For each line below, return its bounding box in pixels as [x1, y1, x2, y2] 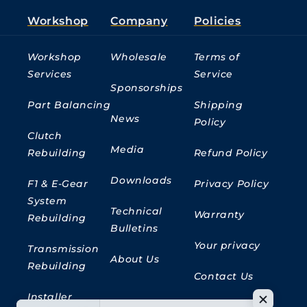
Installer [27, 291, 73, 304]
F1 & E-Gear [27, 177, 88, 191]
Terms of [193, 51, 240, 64]
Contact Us [193, 270, 254, 283]
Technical [110, 205, 162, 218]
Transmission [27, 243, 99, 256]
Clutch [27, 130, 62, 143]
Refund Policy [193, 147, 268, 160]
